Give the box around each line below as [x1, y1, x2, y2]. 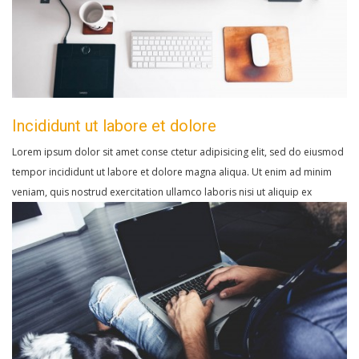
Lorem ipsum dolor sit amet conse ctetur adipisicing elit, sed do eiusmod [12, 145, 344, 159]
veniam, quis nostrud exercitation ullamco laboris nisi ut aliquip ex [12, 185, 312, 200]
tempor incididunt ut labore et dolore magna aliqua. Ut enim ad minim [12, 165, 332, 179]
